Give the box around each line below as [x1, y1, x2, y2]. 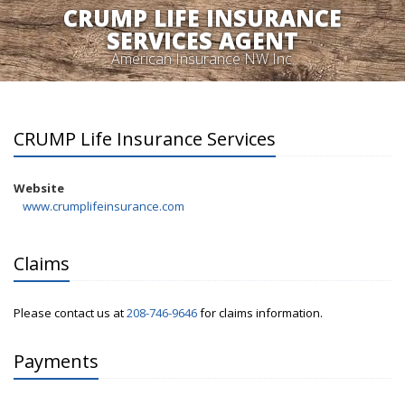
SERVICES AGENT [107, 24, 298, 55]
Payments [14, 349, 99, 373]
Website [14, 180, 64, 196]
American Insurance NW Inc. [110, 49, 295, 69]
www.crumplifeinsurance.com [23, 198, 184, 214]
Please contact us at [14, 305, 127, 321]
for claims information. [197, 305, 323, 321]
